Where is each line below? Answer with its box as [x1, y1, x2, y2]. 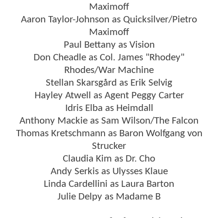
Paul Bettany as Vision [63, 40, 155, 51]
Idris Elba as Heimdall [65, 103, 153, 114]
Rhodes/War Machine [64, 65, 154, 76]
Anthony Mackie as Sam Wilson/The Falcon [19, 116, 199, 127]
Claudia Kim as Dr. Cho [63, 154, 155, 164]
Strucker [92, 141, 126, 152]
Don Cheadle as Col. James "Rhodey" [34, 53, 184, 63]
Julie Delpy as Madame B [57, 192, 161, 202]
